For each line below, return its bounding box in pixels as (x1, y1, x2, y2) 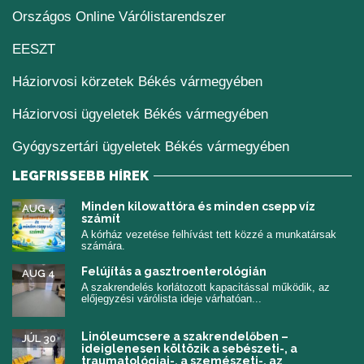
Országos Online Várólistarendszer (12, 9, 226, 25)
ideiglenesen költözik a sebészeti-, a (81, 342, 297, 356)
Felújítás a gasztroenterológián (81, 265, 266, 279)
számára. (81, 240, 125, 253)
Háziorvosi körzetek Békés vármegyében (12, 74, 262, 90)
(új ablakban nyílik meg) (54, 41, 200, 57)
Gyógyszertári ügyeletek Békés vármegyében (12, 139, 289, 155)
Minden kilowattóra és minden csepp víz (81, 200, 315, 214)
